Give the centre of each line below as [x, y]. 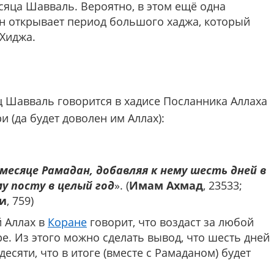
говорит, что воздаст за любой [170, 222]
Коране [67, 222]
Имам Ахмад [166, 186]
